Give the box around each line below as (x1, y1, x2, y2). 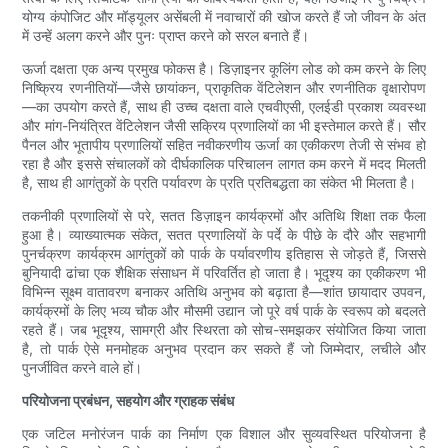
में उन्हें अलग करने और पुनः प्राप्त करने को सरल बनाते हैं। (22, 27, 310, 45)
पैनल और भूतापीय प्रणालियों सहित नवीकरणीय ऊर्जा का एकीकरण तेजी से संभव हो (22, 136, 426, 154)
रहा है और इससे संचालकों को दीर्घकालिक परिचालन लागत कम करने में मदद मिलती (22, 155, 426, 173)
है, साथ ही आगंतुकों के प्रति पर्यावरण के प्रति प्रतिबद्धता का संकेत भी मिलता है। (22, 174, 417, 192)
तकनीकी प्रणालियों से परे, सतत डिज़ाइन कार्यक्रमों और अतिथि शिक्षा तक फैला (22, 207, 426, 225)
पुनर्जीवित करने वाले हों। (22, 359, 143, 377)
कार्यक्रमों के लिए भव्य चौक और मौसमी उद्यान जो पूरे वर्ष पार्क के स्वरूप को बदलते (22, 302, 426, 320)
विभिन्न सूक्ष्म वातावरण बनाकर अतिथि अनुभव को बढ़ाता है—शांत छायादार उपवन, (22, 283, 426, 301)
